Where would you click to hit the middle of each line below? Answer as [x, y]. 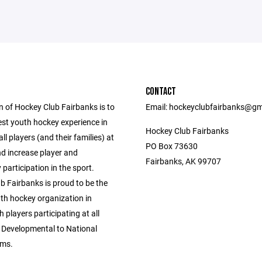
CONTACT [161, 92]
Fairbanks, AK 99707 [183, 161]
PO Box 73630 [172, 146]
